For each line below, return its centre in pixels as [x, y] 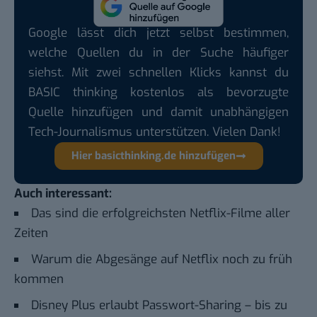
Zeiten [31, 233]
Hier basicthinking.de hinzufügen [153, 155]
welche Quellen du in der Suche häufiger [158, 52]
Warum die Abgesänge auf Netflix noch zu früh [162, 259]
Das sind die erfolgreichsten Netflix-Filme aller [161, 213]
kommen [39, 279]
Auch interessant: [63, 193]
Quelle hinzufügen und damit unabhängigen [158, 112]
